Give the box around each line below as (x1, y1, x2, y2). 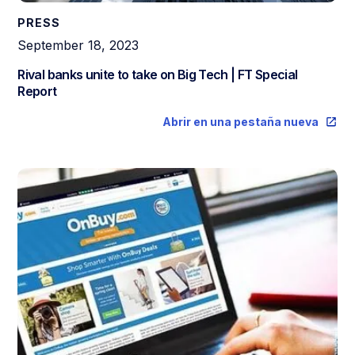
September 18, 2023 (17, 36, 139, 53)
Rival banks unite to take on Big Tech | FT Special (17, 66, 298, 82)
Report (17, 82, 57, 99)
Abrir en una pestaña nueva (162, 114, 319, 128)
